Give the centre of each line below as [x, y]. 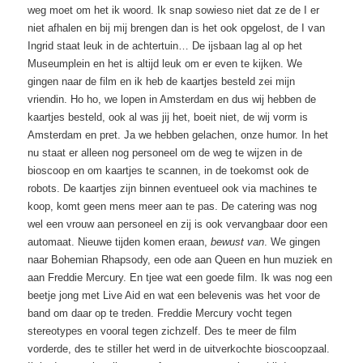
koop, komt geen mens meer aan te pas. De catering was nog [173, 206]
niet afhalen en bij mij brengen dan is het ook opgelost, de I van [177, 28]
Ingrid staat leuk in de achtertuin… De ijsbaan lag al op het [165, 45]
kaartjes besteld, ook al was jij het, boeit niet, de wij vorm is [168, 117]
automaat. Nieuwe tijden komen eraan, [120, 241]
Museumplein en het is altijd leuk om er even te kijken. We [165, 63]
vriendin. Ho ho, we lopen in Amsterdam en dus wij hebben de [172, 99]
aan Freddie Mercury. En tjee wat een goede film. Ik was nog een [180, 277]
